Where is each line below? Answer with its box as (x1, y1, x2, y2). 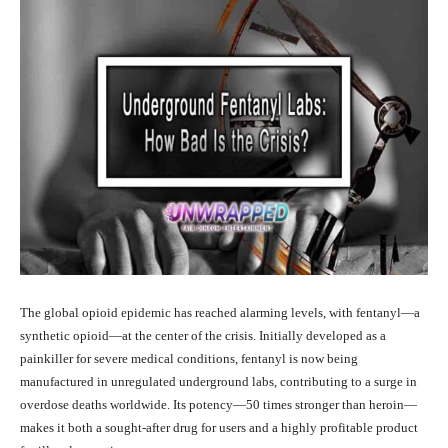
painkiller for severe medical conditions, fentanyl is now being (20, 351, 358, 367)
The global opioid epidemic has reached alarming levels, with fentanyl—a (20, 305, 420, 321)
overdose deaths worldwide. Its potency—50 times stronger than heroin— (20, 397, 417, 413)
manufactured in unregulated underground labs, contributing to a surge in (20, 374, 417, 390)
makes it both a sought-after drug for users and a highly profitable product (20, 420, 418, 436)
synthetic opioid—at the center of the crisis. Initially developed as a (20, 328, 386, 344)
